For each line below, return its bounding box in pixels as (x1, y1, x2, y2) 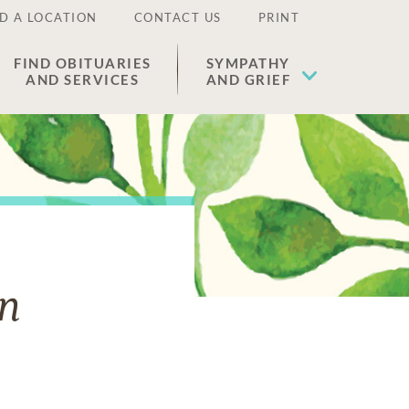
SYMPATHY (205, 55, 290, 71)
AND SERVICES (26, 71, 140, 88)
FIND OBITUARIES (14, 55, 152, 71)
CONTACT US (133, 10, 222, 25)
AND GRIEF (205, 71, 290, 88)
